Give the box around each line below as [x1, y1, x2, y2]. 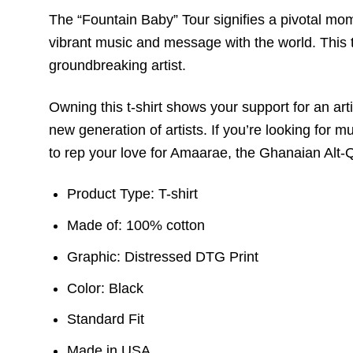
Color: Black [67, 280, 144, 296]
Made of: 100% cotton [67, 217, 206, 233]
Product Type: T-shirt [67, 186, 199, 203]
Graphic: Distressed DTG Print [67, 248, 259, 265]
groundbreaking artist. [49, 58, 186, 74]
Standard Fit [67, 311, 145, 328]
